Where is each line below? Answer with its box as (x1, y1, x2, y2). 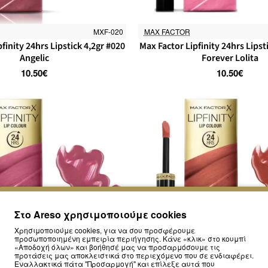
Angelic (19, 51, 49, 65)
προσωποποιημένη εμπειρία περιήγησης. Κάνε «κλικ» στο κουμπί (14, 233, 246, 243)
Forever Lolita (201, 51, 258, 65)
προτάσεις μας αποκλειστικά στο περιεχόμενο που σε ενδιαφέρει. (14, 250, 254, 260)
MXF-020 (93, 26, 123, 36)
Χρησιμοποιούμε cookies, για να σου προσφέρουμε (14, 225, 195, 235)
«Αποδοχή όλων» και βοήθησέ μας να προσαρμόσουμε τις (14, 242, 220, 252)
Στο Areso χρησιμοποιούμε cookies (14, 208, 187, 221)
